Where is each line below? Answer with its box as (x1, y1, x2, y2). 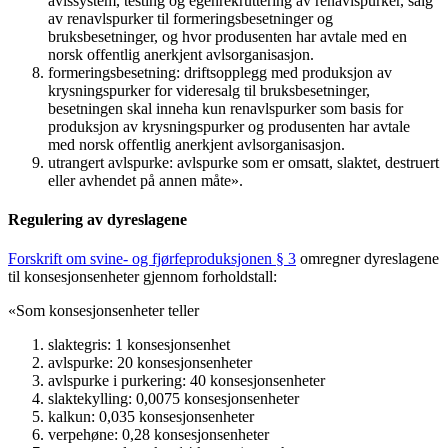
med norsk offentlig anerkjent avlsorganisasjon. (48, 135, 349, 153)
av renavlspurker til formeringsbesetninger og (48, 9, 333, 27)
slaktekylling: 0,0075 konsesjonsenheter (48, 390, 303, 408)
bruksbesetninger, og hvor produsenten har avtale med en (48, 27, 407, 45)
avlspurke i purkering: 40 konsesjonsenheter (48, 372, 329, 390)
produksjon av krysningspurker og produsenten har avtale (48, 117, 410, 135)
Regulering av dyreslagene (8, 211, 195, 229)
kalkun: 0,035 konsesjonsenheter (48, 408, 258, 426)
